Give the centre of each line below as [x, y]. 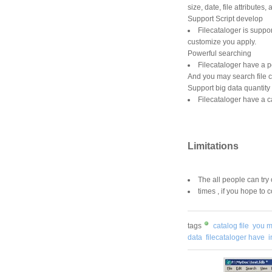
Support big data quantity [229, 88]
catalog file [231, 226]
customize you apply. [222, 42]
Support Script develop [225, 19]
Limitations [213, 146]
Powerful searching [219, 54]
